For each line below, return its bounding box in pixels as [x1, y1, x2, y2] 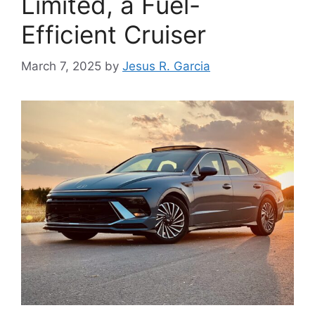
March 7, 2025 [21, 58, 101, 73]
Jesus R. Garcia [122, 58, 210, 73]
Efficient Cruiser [21, 20, 206, 50]
